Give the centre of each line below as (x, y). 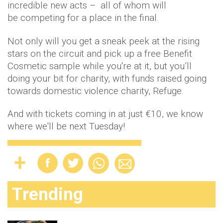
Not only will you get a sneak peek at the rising (104, 41)
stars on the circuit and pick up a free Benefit (100, 54)
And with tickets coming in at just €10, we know (105, 114)
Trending (48, 194)
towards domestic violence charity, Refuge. (96, 91)
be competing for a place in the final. (83, 18)
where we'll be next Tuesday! (66, 126)
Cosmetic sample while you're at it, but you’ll (100, 66)
